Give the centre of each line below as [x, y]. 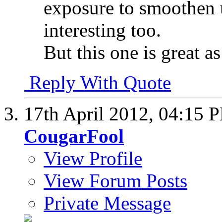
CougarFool [74, 136]
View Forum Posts [115, 181]
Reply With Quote [98, 83]
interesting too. [102, 30]
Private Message [107, 203]
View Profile [93, 158]
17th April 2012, [91, 114]
